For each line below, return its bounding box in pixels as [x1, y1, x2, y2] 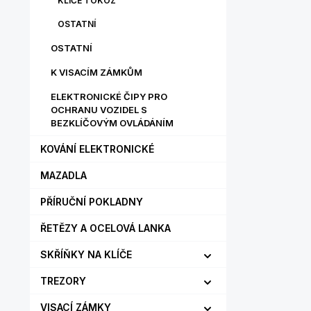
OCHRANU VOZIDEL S [51, 104, 147, 115]
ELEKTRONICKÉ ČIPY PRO [51, 91, 167, 102]
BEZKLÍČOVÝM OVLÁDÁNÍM [51, 117, 174, 128]
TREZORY [40, 275, 86, 287]
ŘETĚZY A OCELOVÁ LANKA [40, 222, 171, 234]
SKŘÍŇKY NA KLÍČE [40, 249, 132, 260]
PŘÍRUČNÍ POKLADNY [40, 196, 143, 208]
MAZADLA [40, 169, 87, 181]
